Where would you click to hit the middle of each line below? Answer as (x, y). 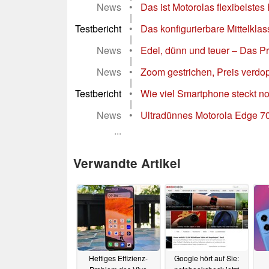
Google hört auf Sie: (207, 258)
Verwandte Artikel (127, 163)
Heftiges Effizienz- (118, 258)
